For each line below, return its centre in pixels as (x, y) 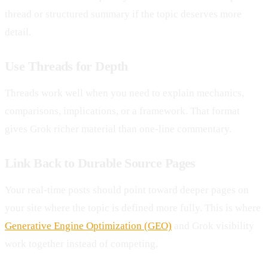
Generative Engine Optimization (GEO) (88, 226)
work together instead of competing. (81, 243)
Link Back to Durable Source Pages (100, 163)
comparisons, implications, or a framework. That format (122, 111)
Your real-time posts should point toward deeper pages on (127, 190)
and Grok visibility (213, 226)
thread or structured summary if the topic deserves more (123, 14)
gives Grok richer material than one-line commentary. (118, 129)
